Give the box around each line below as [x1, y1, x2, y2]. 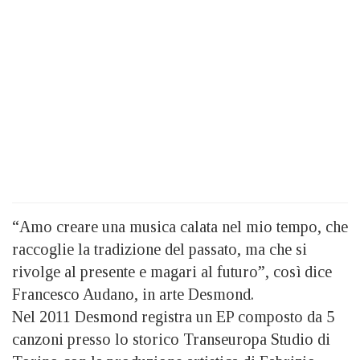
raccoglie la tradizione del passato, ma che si [12, 240, 307, 258]
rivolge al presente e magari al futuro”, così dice [12, 263, 332, 280]
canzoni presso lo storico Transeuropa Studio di [12, 330, 330, 348]
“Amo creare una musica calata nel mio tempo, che [12, 218, 348, 235]
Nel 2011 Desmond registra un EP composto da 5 [12, 308, 334, 325]
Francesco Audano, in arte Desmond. [12, 285, 254, 303]
